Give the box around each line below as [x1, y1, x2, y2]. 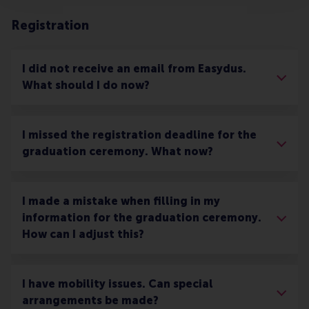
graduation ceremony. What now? [22, 145, 213, 159]
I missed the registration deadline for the [22, 128, 257, 142]
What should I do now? [22, 79, 150, 92]
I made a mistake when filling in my [22, 195, 220, 208]
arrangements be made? [22, 294, 159, 308]
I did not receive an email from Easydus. [22, 62, 246, 76]
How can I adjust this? [22, 228, 144, 241]
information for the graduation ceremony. [22, 211, 261, 225]
